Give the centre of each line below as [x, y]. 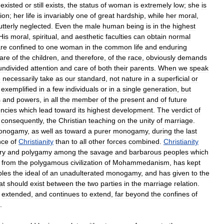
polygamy [37, 152]
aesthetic [89, 36]
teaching [102, 120]
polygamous [49, 162]
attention [44, 68]
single [132, 89]
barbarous [145, 152]
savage [101, 152]
